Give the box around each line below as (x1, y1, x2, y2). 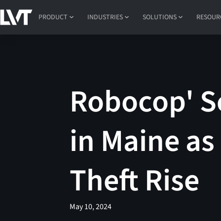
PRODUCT (38, 12, 68, 22)
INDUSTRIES (87, 12, 123, 22)
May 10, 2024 (70, 201, 112, 213)
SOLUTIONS (143, 12, 177, 22)
